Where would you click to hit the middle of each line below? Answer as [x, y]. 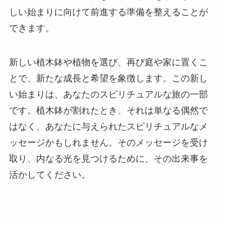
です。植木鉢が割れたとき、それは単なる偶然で [108, 110]
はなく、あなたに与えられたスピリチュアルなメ [108, 126]
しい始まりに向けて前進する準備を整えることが [108, 12]
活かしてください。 [49, 175]
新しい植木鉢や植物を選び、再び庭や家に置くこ [108, 62]
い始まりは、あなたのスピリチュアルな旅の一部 [108, 94]
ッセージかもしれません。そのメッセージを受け [108, 142]
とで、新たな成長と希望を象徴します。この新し [108, 78]
